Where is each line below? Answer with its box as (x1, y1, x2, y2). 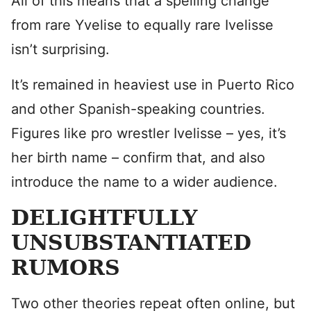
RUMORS (11, 255, 120, 280)
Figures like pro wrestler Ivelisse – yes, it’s (11, 125, 286, 142)
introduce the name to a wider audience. (11, 174, 278, 190)
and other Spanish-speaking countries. (11, 101, 265, 117)
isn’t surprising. (11, 41, 110, 58)
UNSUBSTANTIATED (11, 230, 251, 255)
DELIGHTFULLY (11, 205, 197, 230)
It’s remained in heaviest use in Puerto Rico (11, 76, 294, 93)
